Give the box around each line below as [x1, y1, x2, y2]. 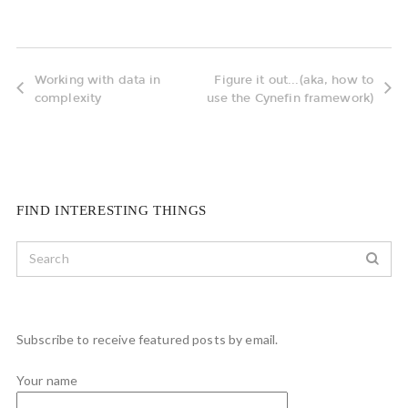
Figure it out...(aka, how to [214, 72, 374, 87]
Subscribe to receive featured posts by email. [15, 331, 279, 347]
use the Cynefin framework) [206, 90, 374, 105]
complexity [34, 90, 102, 105]
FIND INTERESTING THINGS [15, 202, 207, 218]
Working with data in [34, 72, 161, 87]
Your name [15, 372, 78, 388]
